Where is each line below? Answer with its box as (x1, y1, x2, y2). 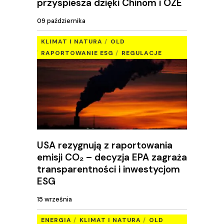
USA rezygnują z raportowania (37, 138, 172, 151)
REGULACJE (121, 49, 162, 57)
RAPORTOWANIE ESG (41, 49, 113, 57)
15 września (37, 195, 72, 204)
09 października (37, 16, 85, 25)
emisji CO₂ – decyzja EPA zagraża (37, 150, 187, 163)
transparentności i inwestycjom (37, 162, 180, 175)
